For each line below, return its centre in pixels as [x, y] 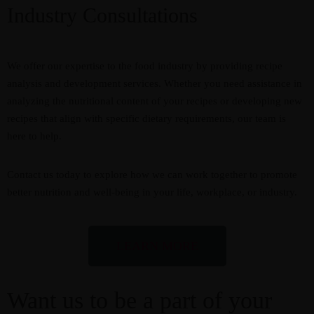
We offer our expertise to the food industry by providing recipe [145, 66]
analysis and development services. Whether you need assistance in [155, 83]
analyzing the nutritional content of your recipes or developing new [155, 101]
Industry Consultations [102, 15]
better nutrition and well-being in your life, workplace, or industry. [152, 192]
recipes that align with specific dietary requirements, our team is [146, 118]
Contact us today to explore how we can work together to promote [152, 175]
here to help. [34, 136]
